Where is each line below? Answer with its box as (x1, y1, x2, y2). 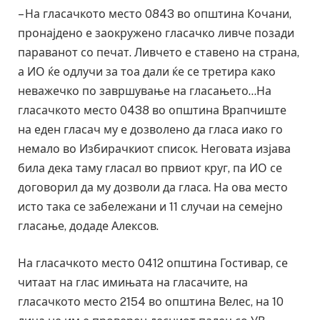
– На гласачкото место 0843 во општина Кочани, (18, 7, 291, 21)
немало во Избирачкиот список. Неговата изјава (18, 142, 291, 156)
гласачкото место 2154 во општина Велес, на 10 (18, 294, 284, 309)
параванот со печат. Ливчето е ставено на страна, (18, 46, 299, 60)
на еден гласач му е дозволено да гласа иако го (18, 123, 283, 137)
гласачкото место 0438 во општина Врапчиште (18, 104, 286, 118)
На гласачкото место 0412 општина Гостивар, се (18, 256, 288, 270)
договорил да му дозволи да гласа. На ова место (18, 181, 288, 195)
